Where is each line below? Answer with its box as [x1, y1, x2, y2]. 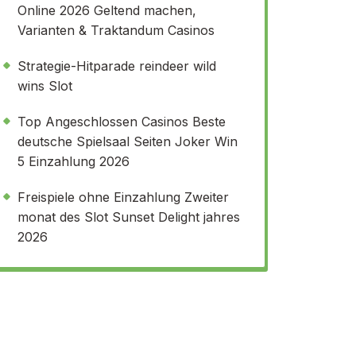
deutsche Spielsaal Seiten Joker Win [17, 133, 238, 149]
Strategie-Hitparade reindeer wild [17, 58, 216, 74]
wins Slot [17, 78, 72, 94]
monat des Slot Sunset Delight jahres [17, 209, 240, 225]
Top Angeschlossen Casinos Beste [17, 114, 226, 130]
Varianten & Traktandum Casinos [17, 22, 215, 38]
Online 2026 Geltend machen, [17, 2, 196, 18]
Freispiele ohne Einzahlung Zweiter [17, 189, 229, 205]
